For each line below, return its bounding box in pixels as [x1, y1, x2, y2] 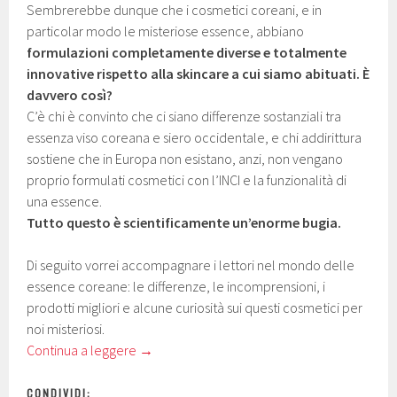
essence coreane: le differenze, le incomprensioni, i [27, 277, 326, 296]
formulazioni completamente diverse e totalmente [27, 43, 347, 62]
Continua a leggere [27, 341, 140, 360]
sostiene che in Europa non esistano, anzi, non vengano [27, 150, 344, 168]
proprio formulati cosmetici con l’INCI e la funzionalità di [27, 171, 347, 190]
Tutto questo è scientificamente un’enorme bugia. [27, 214, 342, 232]
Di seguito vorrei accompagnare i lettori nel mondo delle [27, 256, 355, 275]
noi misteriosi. [27, 320, 105, 339]
